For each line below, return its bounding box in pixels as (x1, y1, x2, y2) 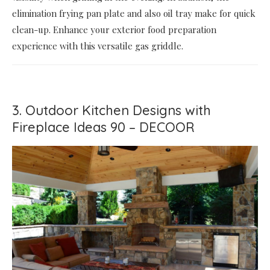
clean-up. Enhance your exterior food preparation (12, 24, 216, 36)
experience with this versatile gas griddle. (12, 40, 183, 52)
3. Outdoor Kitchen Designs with (12, 102, 211, 119)
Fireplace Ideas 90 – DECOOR (12, 119, 195, 136)
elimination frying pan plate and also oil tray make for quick (12, 7, 256, 20)
